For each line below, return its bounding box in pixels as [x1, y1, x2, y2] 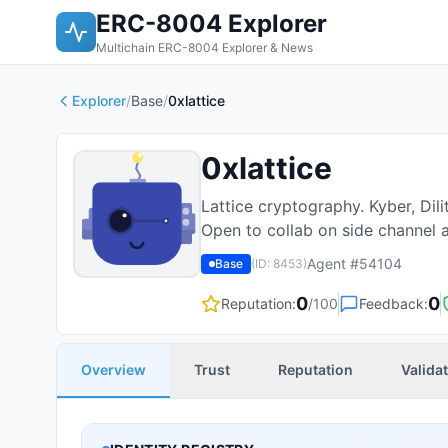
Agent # [307, 255, 359, 272]
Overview [81, 361, 146, 378]
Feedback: [359, 295, 428, 312]
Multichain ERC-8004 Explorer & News [96, 40, 313, 55]
